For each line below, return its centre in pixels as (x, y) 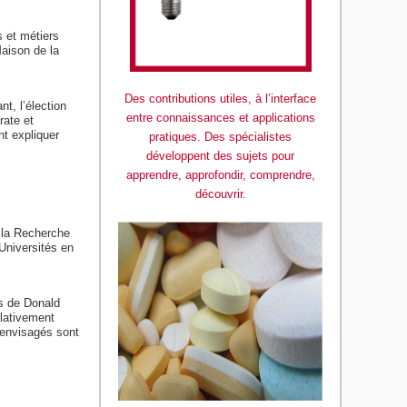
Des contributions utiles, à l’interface (221, 99)
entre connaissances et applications (220, 118)
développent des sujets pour (221, 156)
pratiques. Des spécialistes (221, 137)
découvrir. (220, 194)
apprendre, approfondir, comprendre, (220, 175)
